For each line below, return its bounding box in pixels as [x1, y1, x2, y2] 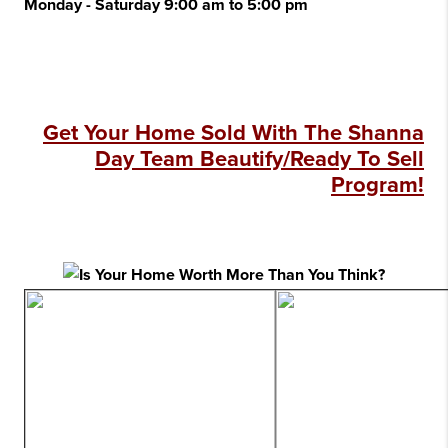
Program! [331, 172, 424, 198]
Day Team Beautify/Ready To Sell [95, 146, 424, 172]
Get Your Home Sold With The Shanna [43, 120, 424, 146]
